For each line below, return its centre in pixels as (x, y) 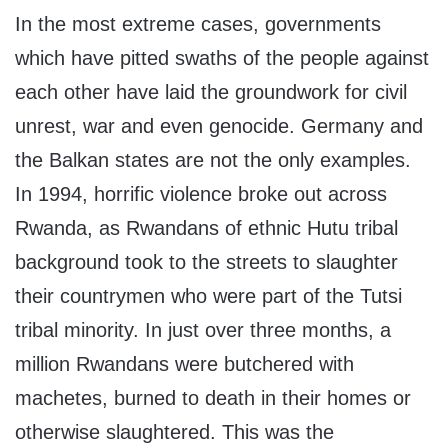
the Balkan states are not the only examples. (213, 160)
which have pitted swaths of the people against (222, 58)
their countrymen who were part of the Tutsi (208, 296)
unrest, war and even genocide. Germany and (219, 126)
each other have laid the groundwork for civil (211, 92)
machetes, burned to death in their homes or (213, 398)
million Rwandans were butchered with (184, 364)
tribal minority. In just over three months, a (203, 330)
